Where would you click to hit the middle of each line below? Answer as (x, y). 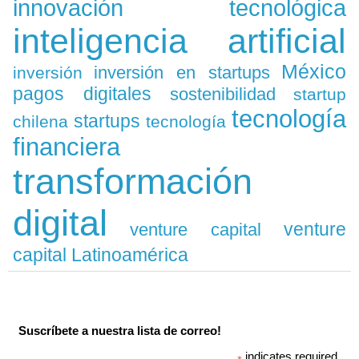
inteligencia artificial (179, 41)
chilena (40, 121)
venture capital (196, 230)
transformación (133, 182)
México (314, 72)
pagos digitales (83, 94)
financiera (67, 147)
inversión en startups (182, 73)
